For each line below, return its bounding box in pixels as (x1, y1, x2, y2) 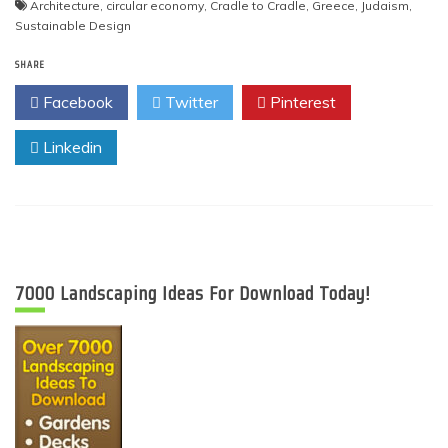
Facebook (39, 91, 113, 112)
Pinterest (266, 91, 336, 112)
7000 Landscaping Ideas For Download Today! (15, 276, 371, 309)
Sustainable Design (15, 17, 131, 33)
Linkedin (39, 136, 102, 157)
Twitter (161, 91, 218, 112)
